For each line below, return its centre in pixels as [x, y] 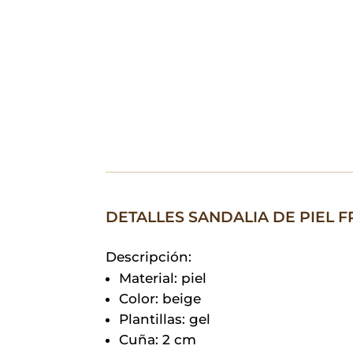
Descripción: [149, 256]
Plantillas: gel [165, 319]
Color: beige [160, 298]
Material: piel [163, 278]
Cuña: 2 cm [158, 339]
